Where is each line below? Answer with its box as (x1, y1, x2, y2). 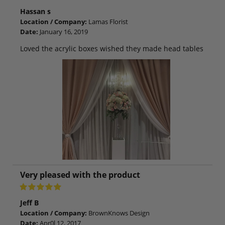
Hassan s (20, 6, 51, 16)
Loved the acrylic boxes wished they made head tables (20, 43, 203, 53)
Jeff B (20, 197, 39, 207)
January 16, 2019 (38, 27, 88, 36)
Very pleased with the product (20, 169, 140, 180)
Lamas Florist (87, 17, 128, 26)
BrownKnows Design (87, 208, 150, 217)
